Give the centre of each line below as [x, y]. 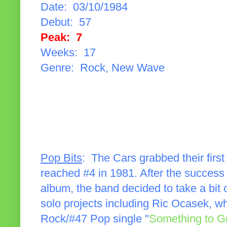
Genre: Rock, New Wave [103, 68]
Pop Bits [61, 158]
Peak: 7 [61, 38]
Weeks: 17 [68, 53]
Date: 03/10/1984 [84, 7]
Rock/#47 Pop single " [95, 219]
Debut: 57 [66, 23]
